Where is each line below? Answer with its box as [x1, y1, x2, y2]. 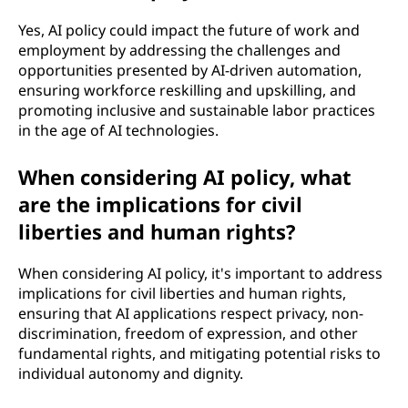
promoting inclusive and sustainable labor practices [18, 99, 375, 120]
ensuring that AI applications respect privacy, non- [18, 302, 363, 323]
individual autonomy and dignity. [18, 362, 243, 383]
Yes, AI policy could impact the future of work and [18, 19, 360, 40]
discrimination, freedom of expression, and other [18, 322, 358, 343]
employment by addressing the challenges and [18, 39, 341, 60]
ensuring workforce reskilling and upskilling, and [18, 79, 356, 100]
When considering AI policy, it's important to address [18, 262, 382, 283]
